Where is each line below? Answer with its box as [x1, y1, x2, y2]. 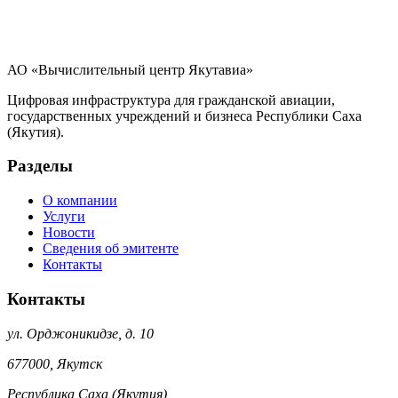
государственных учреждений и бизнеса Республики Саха [7, 107, 362, 123]
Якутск [57, 355, 102, 371]
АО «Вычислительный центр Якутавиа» [7, 61, 253, 77]
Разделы [7, 156, 73, 176]
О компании [43, 193, 117, 209]
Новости [43, 225, 95, 241]
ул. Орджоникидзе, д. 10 [7, 325, 154, 341]
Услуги [43, 209, 85, 225]
